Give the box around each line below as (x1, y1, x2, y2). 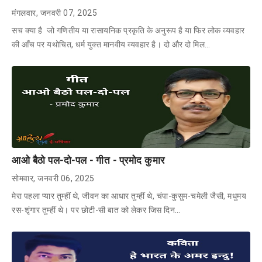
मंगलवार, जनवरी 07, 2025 (12, 8, 97, 18)
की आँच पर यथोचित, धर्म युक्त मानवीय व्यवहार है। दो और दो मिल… (12, 39, 211, 49)
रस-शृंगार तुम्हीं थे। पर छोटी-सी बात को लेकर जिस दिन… (12, 205, 181, 215)
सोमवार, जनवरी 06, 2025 (12, 173, 95, 183)
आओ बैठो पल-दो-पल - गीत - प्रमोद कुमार (12, 154, 165, 166)
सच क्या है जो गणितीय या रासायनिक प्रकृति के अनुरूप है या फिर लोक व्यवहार (12, 25, 245, 35)
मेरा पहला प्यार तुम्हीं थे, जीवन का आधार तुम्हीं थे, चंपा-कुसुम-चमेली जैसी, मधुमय (12, 191, 246, 201)
